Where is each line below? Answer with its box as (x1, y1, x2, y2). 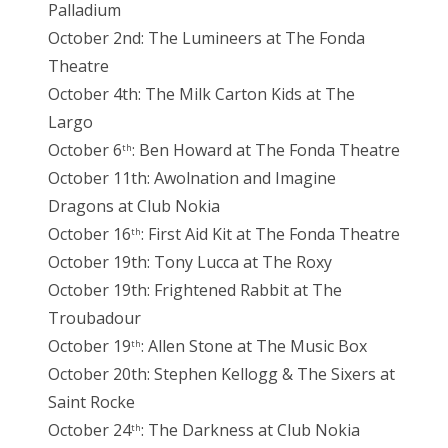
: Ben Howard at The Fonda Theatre (132, 138, 400, 161)
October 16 (48, 222, 131, 245)
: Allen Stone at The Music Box (141, 334, 367, 357)
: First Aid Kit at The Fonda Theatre (141, 222, 400, 245)
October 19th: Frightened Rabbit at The (48, 278, 342, 301)
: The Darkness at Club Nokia (141, 418, 360, 441)
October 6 (48, 138, 122, 161)
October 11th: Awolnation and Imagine (48, 166, 336, 189)
